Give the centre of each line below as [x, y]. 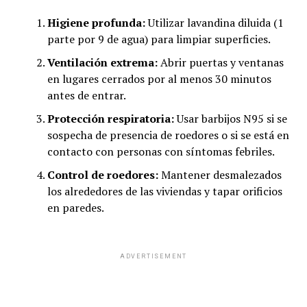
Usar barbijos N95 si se [230, 119]
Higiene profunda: [96, 23]
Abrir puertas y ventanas [220, 63]
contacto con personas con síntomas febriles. [161, 152]
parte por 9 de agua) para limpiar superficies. [159, 39]
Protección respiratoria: [110, 119]
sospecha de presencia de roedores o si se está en [168, 135]
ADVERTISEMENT [153, 257]
